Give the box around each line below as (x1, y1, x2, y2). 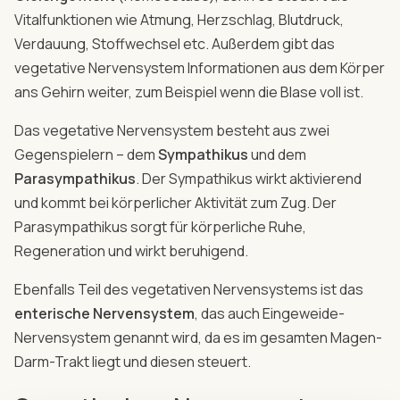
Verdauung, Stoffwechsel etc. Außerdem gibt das (14, 33, 335, 54)
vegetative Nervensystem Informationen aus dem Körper (14, 57, 385, 78)
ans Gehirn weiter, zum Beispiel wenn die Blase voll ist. (14, 81, 363, 102)
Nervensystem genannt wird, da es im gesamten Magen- (14, 327, 382, 347)
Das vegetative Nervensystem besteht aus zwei (14, 120, 329, 140)
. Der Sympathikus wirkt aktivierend (136, 168, 362, 188)
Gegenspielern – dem (14, 144, 158, 164)
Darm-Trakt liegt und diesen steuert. (14, 351, 254, 371)
